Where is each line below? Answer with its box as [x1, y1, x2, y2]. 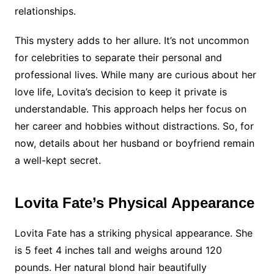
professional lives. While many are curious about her [14, 68, 256, 81]
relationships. [14, 5, 76, 17]
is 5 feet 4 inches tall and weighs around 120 [14, 244, 222, 256]
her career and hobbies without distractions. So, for [14, 120, 254, 132]
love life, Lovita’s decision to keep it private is [14, 86, 227, 98]
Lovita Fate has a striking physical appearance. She [14, 227, 253, 239]
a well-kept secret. [14, 154, 101, 166]
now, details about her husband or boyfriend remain [14, 137, 254, 149]
